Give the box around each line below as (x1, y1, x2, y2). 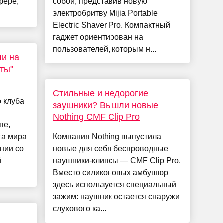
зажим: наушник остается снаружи (53, 192, 180, 201)
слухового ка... (53, 204, 107, 213)
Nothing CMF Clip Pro (53, 112, 140, 122)
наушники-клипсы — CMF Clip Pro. (53, 156, 181, 165)
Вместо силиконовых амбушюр (53, 168, 169, 177)
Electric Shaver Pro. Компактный (53, 21, 171, 30)
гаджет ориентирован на (53, 33, 144, 42)
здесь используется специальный (53, 180, 177, 189)
